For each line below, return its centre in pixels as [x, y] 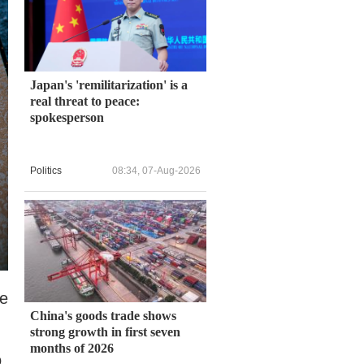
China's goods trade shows [103, 315]
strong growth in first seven [105, 331]
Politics [46, 171]
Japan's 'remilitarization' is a [109, 84]
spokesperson [67, 117]
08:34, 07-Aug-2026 [156, 171]
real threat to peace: [85, 101]
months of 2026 [72, 348]
